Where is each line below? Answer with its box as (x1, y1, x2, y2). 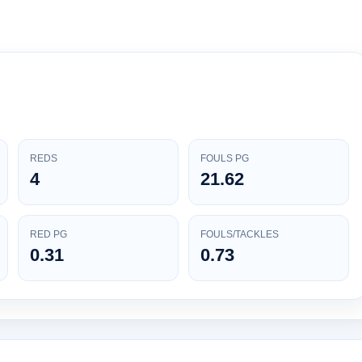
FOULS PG (200, 153, 249, 165)
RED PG (30, 229, 67, 241)
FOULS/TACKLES (200, 229, 279, 241)
